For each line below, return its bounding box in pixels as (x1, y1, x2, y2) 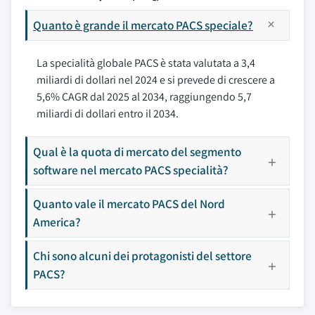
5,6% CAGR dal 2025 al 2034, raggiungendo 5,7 (37, 89, 252, 104)
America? (33, 214, 81, 230)
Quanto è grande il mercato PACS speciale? (33, 17, 253, 33)
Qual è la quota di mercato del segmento (33, 143, 241, 160)
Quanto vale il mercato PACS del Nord (33, 195, 225, 212)
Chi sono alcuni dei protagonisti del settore (33, 247, 252, 264)
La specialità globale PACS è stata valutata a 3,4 (37, 56, 255, 70)
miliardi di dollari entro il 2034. (37, 106, 179, 121)
